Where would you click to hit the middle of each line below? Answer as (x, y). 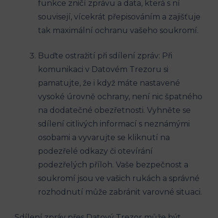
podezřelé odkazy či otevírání (95, 151)
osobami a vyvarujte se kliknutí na (104, 138)
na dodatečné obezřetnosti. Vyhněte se (114, 110)
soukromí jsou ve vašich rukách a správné (119, 179)
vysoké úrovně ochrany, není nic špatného (120, 97)
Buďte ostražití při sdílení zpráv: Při (105, 56)
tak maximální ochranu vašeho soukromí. (118, 31)
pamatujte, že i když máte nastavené (109, 83)
